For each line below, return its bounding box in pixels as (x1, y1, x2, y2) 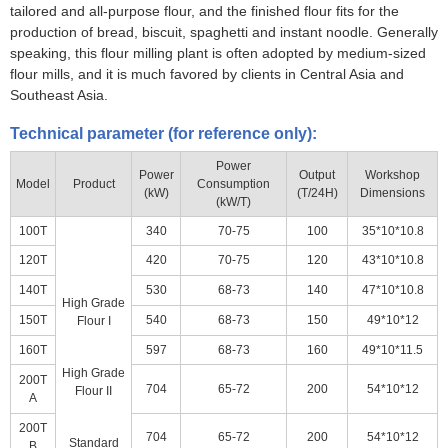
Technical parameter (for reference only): (10, 125, 317, 143)
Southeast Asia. (10, 87, 108, 104)
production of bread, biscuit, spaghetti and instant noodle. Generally (10, 24, 438, 41)
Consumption (197, 177, 270, 192)
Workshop (365, 168, 420, 183)
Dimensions (360, 186, 425, 201)
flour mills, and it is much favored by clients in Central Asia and (10, 66, 404, 83)
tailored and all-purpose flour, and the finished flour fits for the (10, 3, 399, 20)
